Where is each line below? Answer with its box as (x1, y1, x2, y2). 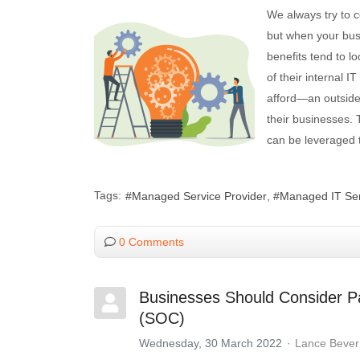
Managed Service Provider (132, 190, 267, 203)
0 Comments (119, 235, 184, 248)
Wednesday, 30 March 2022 (139, 336, 282, 350)
